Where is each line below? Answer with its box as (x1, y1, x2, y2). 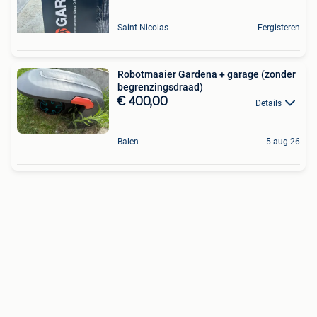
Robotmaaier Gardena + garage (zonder (117, 69, 296, 81)
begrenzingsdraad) (117, 81, 203, 93)
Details (255, 98, 282, 108)
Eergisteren (258, 23, 300, 33)
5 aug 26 (266, 136, 300, 146)
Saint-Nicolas (117, 23, 168, 33)
